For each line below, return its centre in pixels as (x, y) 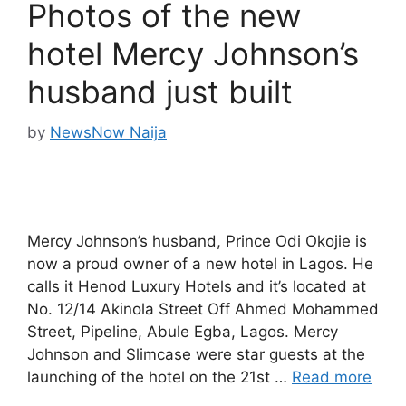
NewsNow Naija (108, 132)
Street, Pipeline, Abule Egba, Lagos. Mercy (183, 331)
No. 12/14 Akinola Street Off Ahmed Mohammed (203, 309)
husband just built (160, 92)
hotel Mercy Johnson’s (193, 53)
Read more (332, 377)
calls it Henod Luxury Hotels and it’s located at (197, 286)
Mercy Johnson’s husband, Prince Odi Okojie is (197, 241)
